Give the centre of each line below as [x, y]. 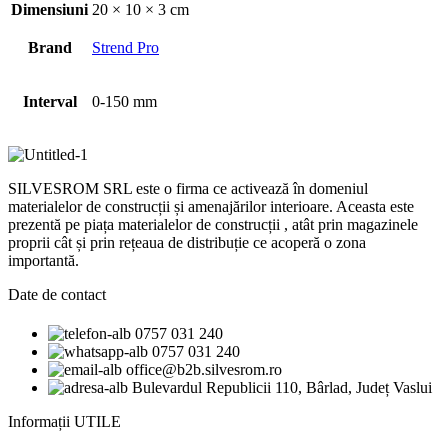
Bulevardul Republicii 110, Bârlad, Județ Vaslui [282, 388]
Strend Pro [125, 47]
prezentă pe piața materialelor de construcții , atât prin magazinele [213, 224]
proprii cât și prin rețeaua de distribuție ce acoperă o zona [187, 242]
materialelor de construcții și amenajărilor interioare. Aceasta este [211, 206]
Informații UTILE [64, 422]
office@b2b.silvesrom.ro [204, 370]
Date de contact [57, 294]
